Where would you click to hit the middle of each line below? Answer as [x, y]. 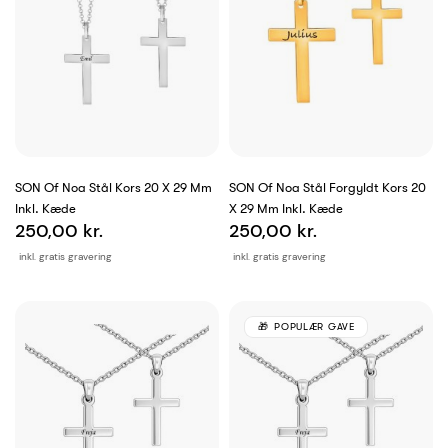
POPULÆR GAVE [314, 327]
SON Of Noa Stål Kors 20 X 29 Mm [113, 188]
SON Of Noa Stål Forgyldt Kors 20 [327, 188]
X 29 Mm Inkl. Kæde [286, 209]
